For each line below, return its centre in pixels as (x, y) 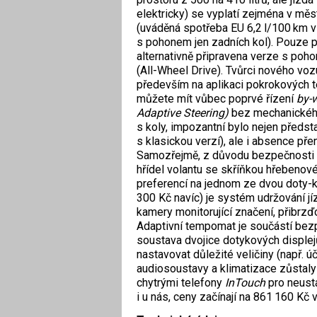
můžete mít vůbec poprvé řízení (216, 99)
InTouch (245, 283)
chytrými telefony (180, 283)
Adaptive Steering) (182, 113)
